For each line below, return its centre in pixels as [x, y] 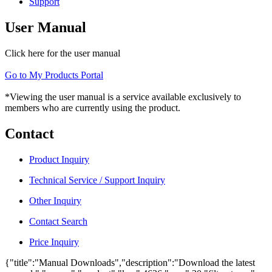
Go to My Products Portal [54, 75]
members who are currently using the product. [93, 108]
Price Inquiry [54, 242]
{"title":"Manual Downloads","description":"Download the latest [130, 262]
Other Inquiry [55, 200]
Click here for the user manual [63, 53]
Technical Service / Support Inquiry [97, 180]
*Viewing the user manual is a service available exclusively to [123, 97]
